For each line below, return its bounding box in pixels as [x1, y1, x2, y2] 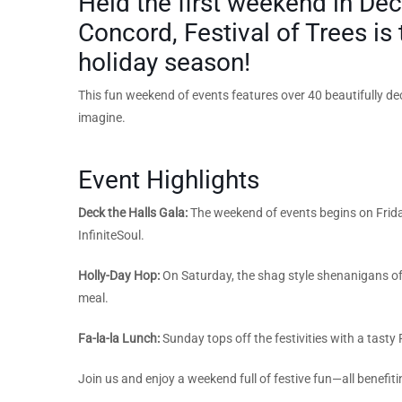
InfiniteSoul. [78, 227, 144, 242]
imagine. [78, 109, 126, 125]
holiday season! [78, 47, 250, 77]
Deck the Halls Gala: [78, 205, 190, 220]
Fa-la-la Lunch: [78, 330, 162, 345]
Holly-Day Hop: [78, 267, 162, 283]
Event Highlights [78, 164, 259, 195]
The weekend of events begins [190, 205, 356, 220]
